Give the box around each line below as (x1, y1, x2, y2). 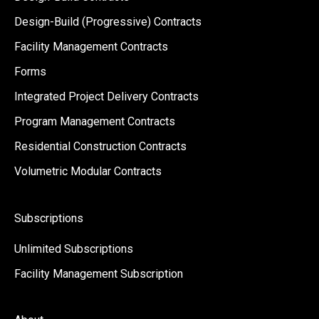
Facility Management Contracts (14, 40, 168, 54)
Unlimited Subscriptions (14, 241, 133, 256)
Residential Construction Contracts (14, 140, 187, 154)
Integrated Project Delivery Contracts (14, 90, 199, 104)
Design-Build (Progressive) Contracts (14, 15, 202, 29)
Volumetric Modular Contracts (14, 164, 162, 179)
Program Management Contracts (14, 115, 175, 129)
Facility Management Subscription (14, 266, 183, 281)
